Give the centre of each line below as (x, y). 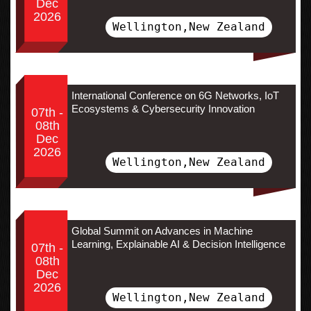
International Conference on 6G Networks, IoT (175, 95)
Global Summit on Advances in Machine (162, 230)
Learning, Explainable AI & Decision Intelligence (178, 244)
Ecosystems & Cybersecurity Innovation (163, 108)
